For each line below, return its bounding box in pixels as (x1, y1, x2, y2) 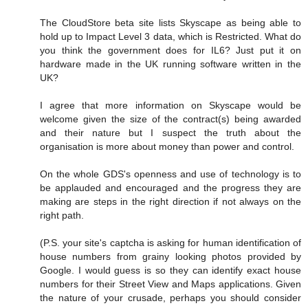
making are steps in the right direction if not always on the (40, 195, 301, 207)
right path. (40, 209, 84, 221)
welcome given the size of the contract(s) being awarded (40, 113, 301, 124)
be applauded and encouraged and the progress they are (40, 181, 301, 193)
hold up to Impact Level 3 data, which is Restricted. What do (40, 30, 301, 42)
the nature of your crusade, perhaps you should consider (40, 291, 301, 303)
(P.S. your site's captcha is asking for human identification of (40, 236, 301, 248)
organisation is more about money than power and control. (40, 140, 294, 152)
